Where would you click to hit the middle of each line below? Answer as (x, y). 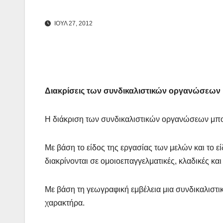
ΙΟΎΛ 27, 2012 (73, 24)
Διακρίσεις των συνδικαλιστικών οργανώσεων (133, 91)
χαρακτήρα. (65, 203)
